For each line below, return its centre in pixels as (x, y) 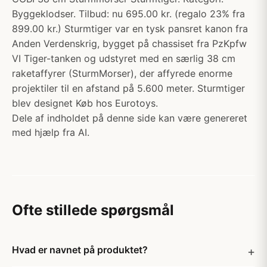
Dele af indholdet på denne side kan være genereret (130, 118)
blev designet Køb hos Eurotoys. (85, 103)
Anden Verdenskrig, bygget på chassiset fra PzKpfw (129, 44)
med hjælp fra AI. (51, 132)
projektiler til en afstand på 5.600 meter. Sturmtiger (128, 88)
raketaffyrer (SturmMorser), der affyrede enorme (122, 73)
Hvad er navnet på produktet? (80, 250)
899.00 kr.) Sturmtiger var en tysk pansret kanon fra (130, 29)
